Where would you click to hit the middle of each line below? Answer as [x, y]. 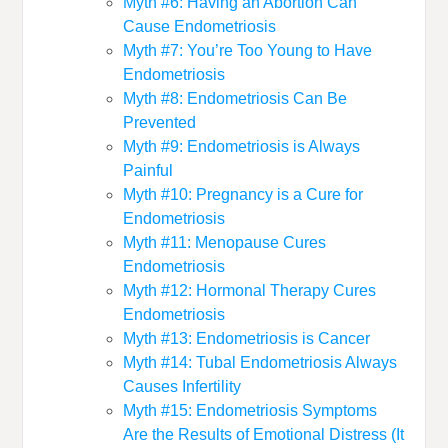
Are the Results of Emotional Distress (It [264, 435]
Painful [148, 171]
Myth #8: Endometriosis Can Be [235, 99]
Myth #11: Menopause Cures [225, 243]
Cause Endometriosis [200, 27]
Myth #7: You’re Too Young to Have [248, 51]
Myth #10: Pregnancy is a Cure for [243, 195]
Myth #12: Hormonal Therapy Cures [250, 291]
